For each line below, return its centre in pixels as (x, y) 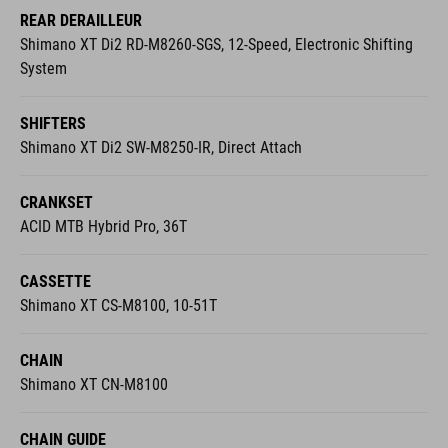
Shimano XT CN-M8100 (94, 385)
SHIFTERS (53, 124)
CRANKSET (56, 203)
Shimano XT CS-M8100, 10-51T (118, 306)
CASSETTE (55, 282)
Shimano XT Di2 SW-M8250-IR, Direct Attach (161, 148)
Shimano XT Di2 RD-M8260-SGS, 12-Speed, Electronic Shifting (216, 45)
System (43, 69)
